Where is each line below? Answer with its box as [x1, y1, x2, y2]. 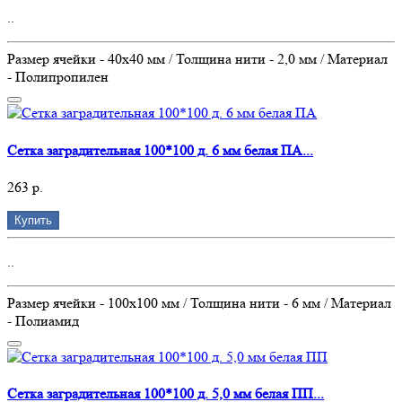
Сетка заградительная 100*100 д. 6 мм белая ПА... [7, 141, 313, 159]
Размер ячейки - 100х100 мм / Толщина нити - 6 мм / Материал [7, 293, 391, 311]
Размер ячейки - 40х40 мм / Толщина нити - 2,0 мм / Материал [7, 50, 388, 68]
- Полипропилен [7, 68, 109, 86]
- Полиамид [7, 311, 79, 329]
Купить [14, 213, 52, 227]
